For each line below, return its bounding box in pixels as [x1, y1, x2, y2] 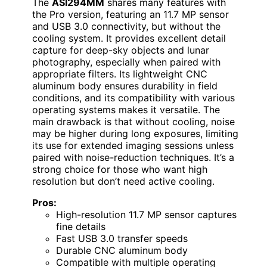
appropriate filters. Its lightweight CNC [32, 68, 207, 80]
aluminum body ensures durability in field [32, 80, 218, 92]
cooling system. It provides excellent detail [32, 32, 226, 45]
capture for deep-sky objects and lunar [32, 44, 209, 57]
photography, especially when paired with [32, 56, 221, 69]
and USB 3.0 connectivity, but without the [32, 20, 221, 33]
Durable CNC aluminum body [56, 244, 188, 257]
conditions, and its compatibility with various [32, 92, 235, 104]
